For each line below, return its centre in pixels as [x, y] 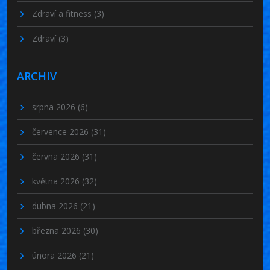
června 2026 [57, 157]
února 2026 [56, 256]
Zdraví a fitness [63, 14]
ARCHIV [37, 76]
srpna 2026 [55, 107]
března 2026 [58, 231]
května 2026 [57, 181]
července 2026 [62, 132]
